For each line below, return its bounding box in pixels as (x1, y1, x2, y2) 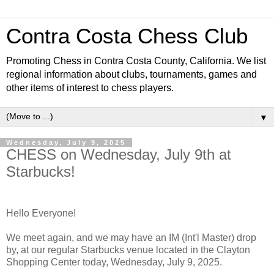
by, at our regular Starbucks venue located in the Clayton (6, 244, 250, 255)
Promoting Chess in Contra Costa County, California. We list (6, 56, 266, 66)
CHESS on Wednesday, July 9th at (6, 146, 231, 163)
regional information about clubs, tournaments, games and (6, 69, 257, 80)
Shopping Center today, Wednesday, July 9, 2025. (6, 256, 222, 267)
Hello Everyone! (6, 207, 76, 218)
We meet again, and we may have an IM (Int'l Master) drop (6, 232, 256, 243)
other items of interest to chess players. (6, 83, 174, 93)
